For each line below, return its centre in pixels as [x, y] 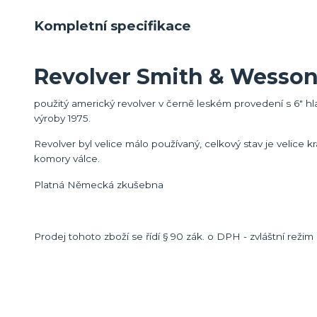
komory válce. [67, 159]
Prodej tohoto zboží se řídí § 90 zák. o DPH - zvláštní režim [174, 236]
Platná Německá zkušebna [99, 184]
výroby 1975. [62, 118]
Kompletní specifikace [113, 25]
